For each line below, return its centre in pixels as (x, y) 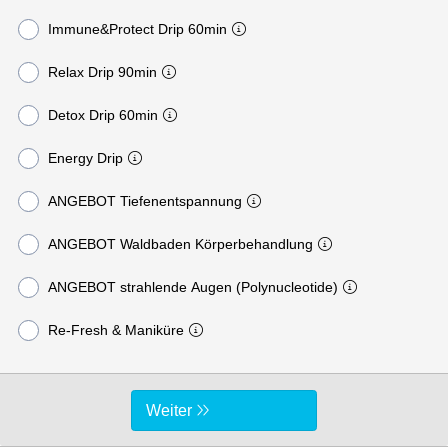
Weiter (169, 410)
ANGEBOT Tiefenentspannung (144, 200)
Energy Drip (85, 157)
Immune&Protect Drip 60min (137, 28)
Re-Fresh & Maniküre (115, 329)
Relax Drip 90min (102, 71)
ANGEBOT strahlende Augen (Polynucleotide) (192, 286)
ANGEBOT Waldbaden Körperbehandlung (180, 243)
